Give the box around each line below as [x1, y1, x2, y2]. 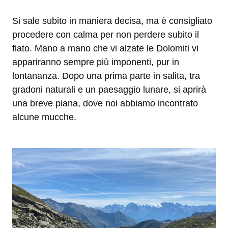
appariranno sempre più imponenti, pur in [12, 57, 179, 68]
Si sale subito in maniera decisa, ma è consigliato [12, 16, 212, 26]
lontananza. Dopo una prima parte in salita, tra [12, 71, 200, 81]
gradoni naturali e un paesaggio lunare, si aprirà [12, 84, 206, 95]
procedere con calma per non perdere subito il [12, 30, 199, 40]
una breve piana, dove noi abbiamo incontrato [12, 98, 198, 109]
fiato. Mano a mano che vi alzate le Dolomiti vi [12, 43, 198, 54]
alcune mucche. [12, 112, 76, 123]
